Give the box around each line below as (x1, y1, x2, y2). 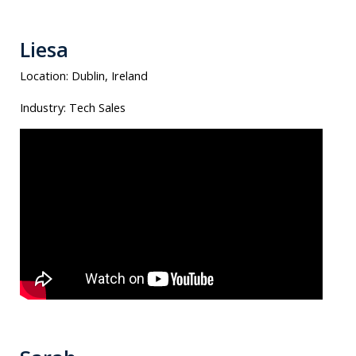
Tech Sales (69, 99, 126, 115)
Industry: (20, 99, 69, 115)
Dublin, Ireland (72, 68, 148, 83)
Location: (20, 68, 72, 83)
